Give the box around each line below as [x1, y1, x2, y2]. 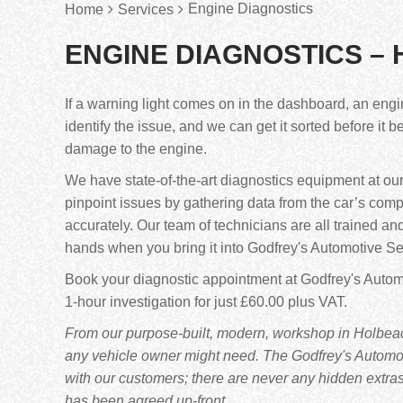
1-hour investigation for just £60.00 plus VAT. [65, 294, 347, 309]
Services [118, 2, 174, 17]
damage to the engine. [65, 141, 207, 157]
